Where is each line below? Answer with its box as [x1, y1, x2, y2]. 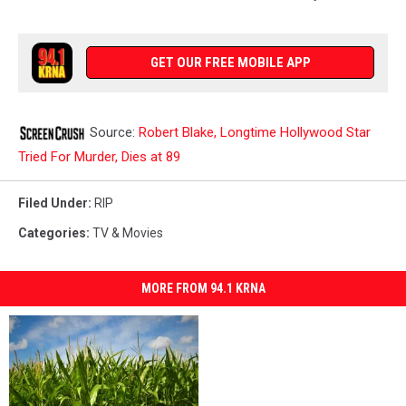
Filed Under [18, 196, 88, 211]
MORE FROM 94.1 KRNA [140, 281, 266, 296]
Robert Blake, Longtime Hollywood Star [139, 124, 371, 141]
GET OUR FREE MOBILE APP [150, 54, 311, 72]
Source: [86, 124, 139, 141]
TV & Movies [92, 226, 163, 241]
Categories [18, 226, 86, 241]
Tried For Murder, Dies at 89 [18, 149, 180, 166]
